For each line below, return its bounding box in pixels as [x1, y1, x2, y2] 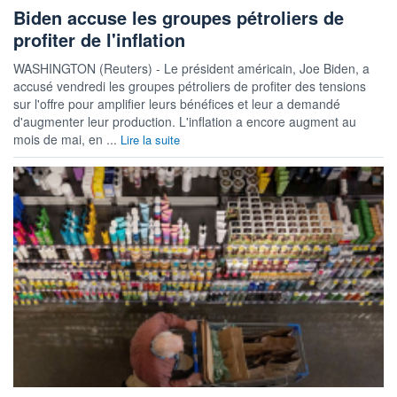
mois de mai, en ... [13, 130, 121, 149]
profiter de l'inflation [13, 27, 185, 53]
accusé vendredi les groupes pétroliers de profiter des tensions [13, 77, 366, 96]
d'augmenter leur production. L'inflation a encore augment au [13, 113, 356, 131]
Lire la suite [121, 131, 180, 149]
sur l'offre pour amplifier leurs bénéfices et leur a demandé [13, 95, 340, 113]
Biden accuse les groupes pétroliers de [13, 4, 344, 31]
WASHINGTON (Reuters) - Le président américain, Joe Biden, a [13, 59, 370, 78]
